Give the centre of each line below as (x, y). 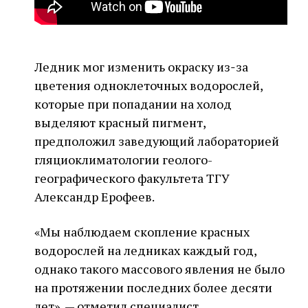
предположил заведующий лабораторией (157, 141)
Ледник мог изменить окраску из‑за (141, 67)
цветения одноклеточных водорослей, (148, 85)
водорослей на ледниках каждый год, (145, 250)
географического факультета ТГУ (132, 178)
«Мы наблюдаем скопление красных (142, 232)
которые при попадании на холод (133, 104)
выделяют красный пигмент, (120, 122)
